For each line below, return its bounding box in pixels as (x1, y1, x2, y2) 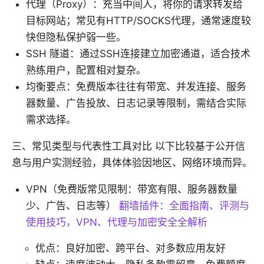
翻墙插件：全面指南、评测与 (119, 200, 249, 212)
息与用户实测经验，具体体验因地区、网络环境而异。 (12, 157, 252, 169)
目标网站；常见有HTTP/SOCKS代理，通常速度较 (26, 15, 251, 27)
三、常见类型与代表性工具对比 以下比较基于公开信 (12, 140, 245, 153)
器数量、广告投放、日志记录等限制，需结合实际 (26, 97, 246, 110)
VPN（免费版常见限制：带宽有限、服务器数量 (26, 183, 237, 196)
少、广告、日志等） (26, 200, 119, 212)
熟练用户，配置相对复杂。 (26, 64, 146, 77)
